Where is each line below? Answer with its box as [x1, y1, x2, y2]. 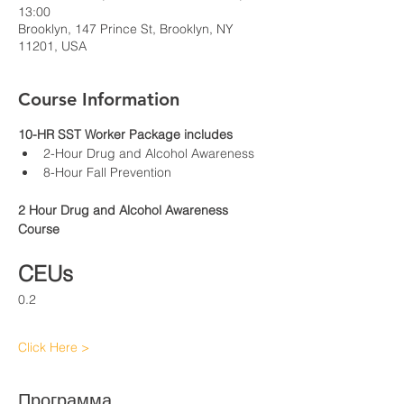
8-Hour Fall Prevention [43, 164, 171, 180]
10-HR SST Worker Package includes [18, 126, 233, 142]
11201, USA [18, 38, 87, 54]
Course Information [18, 88, 179, 110]
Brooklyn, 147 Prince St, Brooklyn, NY [18, 21, 234, 37]
